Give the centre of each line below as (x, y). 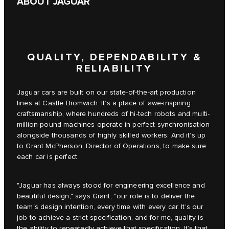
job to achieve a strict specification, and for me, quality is (110, 218)
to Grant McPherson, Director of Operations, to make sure (111, 146)
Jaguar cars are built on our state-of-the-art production (106, 93)
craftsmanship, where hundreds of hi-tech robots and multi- (113, 114)
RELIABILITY (114, 69)
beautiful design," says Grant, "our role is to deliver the (106, 197)
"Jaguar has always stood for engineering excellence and (111, 186)
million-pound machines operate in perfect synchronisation (113, 125)
